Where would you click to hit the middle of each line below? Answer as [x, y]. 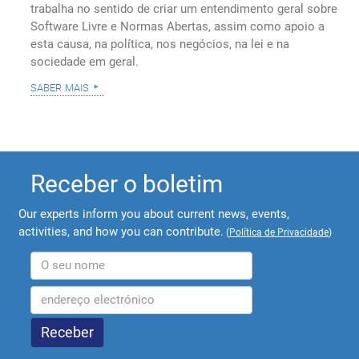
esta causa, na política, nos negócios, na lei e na [160, 44]
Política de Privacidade [279, 232]
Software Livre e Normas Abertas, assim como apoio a [178, 27]
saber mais [60, 87]
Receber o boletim [127, 184]
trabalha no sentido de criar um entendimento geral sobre [184, 9]
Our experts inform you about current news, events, [154, 214]
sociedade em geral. [85, 62]
